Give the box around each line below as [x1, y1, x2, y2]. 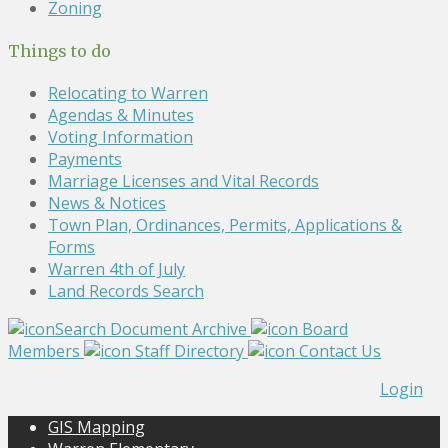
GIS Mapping [48, 415, 145, 438]
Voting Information [48, 125, 193, 148]
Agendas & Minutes [48, 103, 194, 126]
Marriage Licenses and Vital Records [48, 169, 319, 192]
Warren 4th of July [48, 257, 185, 280]
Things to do [8, 40, 111, 61]
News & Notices [48, 191, 166, 214]
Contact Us [299, 339, 381, 362]
